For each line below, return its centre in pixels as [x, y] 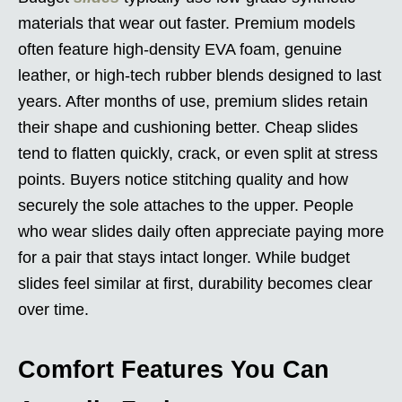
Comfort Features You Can [174, 369]
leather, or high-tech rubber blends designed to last [200, 75]
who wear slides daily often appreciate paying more [201, 231]
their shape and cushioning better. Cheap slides [188, 127]
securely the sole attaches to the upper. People [186, 205]
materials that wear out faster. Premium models [187, 23]
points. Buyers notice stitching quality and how [183, 179]
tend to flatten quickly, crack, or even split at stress [198, 153]
